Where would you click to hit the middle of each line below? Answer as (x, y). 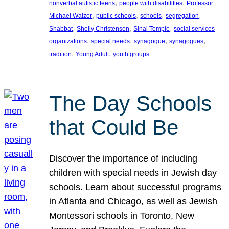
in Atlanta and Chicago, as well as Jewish (133, 201)
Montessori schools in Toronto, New (122, 215)
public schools (116, 16)
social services (194, 29)
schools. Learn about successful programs (135, 187)
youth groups (131, 54)
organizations (68, 42)
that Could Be (114, 128)
